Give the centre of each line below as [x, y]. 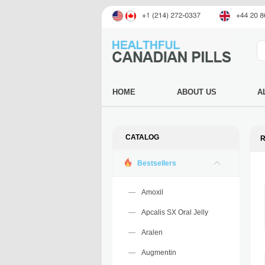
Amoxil [152, 192]
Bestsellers [157, 163]
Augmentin [159, 253]
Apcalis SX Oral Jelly [175, 212]
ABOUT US [196, 92]
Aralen [152, 232]
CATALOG [142, 137]
